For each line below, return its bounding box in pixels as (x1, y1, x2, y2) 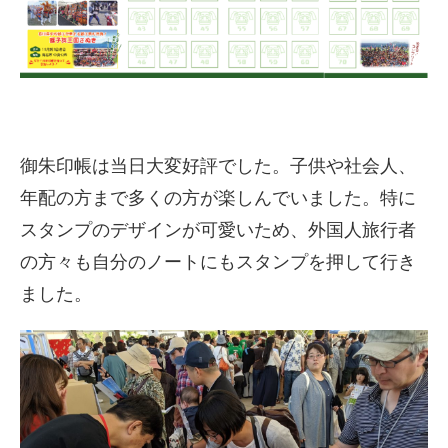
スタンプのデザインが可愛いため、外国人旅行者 (20, 220, 416, 240)
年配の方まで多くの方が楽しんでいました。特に (20, 188, 416, 208)
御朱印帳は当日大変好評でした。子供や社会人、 (20, 156, 416, 176)
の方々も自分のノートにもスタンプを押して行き (20, 252, 416, 272)
